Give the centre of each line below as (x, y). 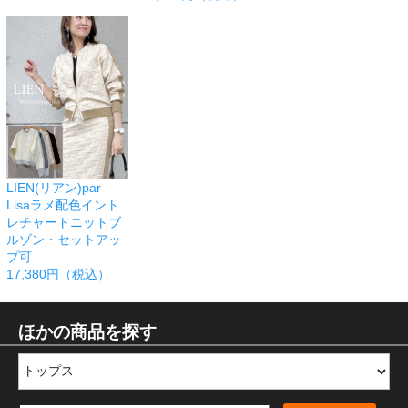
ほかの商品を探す (87, 331)
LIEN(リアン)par (54, 187)
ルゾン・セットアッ (64, 239)
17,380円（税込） (58, 274)
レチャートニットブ (64, 222)
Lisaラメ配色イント (63, 204)
